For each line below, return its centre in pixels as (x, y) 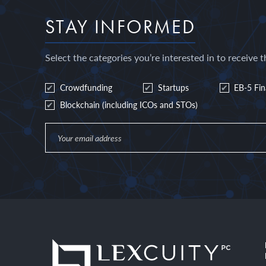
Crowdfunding (86, 87)
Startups (173, 87)
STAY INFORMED (121, 27)
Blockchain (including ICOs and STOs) (129, 104)
